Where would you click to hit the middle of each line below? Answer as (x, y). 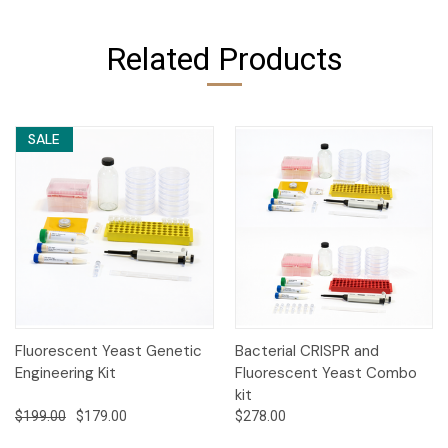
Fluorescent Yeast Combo (325, 373)
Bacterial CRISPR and (306, 351)
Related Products (224, 58)
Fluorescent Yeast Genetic (108, 351)
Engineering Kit (65, 373)
